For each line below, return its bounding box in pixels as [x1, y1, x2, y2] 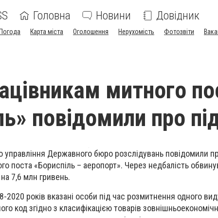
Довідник [156, 9, 200, 22]
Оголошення [73, 28, 109, 36]
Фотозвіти [164, 28, 194, 36]
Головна [33, 9, 71, 22]
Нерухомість [118, 28, 154, 36]
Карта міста [30, 28, 63, 36]
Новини [96, 9, 131, 22]
